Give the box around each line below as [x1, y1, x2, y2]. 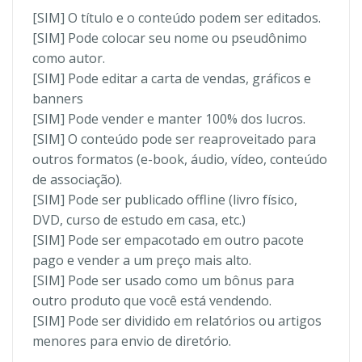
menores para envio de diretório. [32, 332, 231, 351]
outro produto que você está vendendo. [32, 292, 271, 310]
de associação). [32, 170, 122, 189]
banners [32, 90, 83, 108]
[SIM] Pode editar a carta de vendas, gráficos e [32, 69, 311, 88]
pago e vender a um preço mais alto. [32, 251, 251, 270]
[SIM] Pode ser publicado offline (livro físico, [32, 191, 297, 209]
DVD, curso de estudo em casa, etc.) [32, 211, 246, 229]
